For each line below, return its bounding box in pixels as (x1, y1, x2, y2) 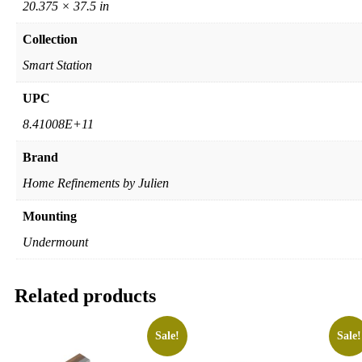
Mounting (23, 209, 77, 224)
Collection (23, 32, 78, 47)
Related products (15, 285, 156, 307)
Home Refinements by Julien (23, 176, 169, 191)
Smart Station (23, 58, 92, 73)
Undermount (23, 235, 88, 250)
